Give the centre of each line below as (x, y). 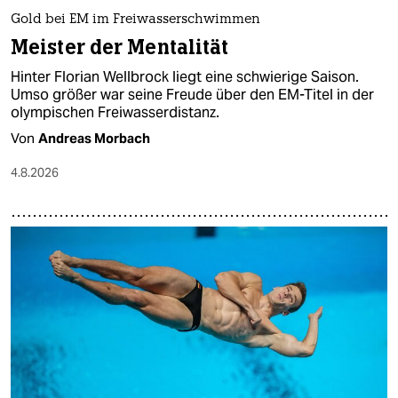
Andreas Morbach (94, 138)
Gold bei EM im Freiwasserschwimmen (135, 20)
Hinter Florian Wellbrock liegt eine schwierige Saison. (185, 76)
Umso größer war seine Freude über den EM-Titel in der (192, 94)
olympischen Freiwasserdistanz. (115, 112)
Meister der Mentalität (120, 47)
